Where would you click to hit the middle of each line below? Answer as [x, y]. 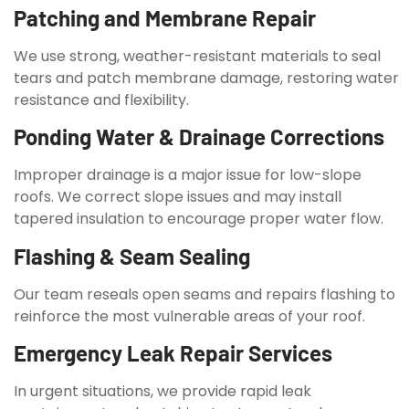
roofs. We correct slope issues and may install [178, 197]
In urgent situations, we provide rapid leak [163, 391]
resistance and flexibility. [101, 100]
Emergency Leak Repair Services [173, 353]
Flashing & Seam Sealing [132, 256]
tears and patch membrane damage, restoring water [206, 78]
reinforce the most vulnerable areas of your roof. [189, 316]
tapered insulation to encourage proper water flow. [199, 219]
